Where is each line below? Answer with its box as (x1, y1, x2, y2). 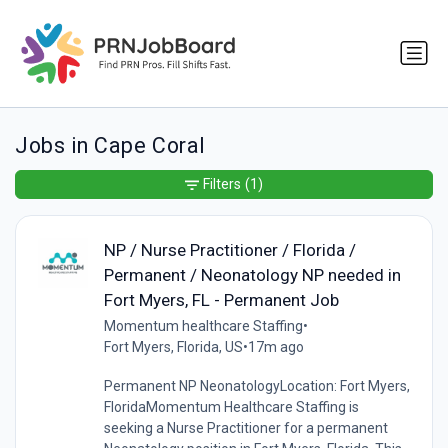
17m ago (247, 338, 304, 355)
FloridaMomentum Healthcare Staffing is (103, 398, 359, 415)
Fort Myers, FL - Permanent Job (103, 289, 339, 310)
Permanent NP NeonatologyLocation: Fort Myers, (103, 377, 410, 394)
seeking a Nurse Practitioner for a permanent (103, 419, 388, 436)
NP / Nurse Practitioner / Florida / (103, 239, 356, 260)
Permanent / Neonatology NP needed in (103, 264, 401, 285)
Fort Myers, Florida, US (103, 338, 243, 355)
